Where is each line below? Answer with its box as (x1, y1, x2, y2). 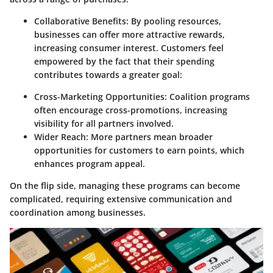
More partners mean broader (88, 131, 213, 143)
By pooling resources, (129, 15, 221, 27)
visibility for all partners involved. (34, 118, 174, 130)
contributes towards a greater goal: (34, 69, 182, 81)
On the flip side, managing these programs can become (10, 180, 240, 192)
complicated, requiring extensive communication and (10, 193, 232, 205)
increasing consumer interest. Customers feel (34, 42, 224, 54)
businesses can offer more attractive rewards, (34, 29, 225, 41)
